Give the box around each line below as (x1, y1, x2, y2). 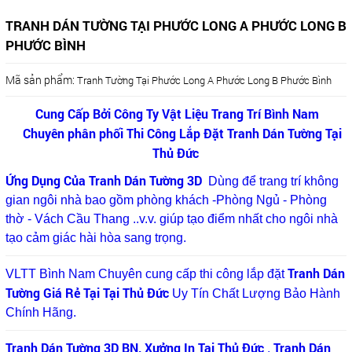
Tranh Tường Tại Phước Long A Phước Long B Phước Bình (76, 72, 332, 87)
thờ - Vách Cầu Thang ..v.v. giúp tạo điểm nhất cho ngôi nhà (5, 211, 338, 225)
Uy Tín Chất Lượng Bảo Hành (168, 286, 340, 300)
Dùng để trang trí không (207, 174, 339, 188)
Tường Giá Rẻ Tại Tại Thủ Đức (5, 284, 169, 301)
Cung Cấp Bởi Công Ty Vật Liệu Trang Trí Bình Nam (29, 104, 323, 122)
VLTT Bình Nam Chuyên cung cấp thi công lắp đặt (5, 266, 288, 280)
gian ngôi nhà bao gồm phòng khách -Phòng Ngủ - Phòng (5, 192, 327, 207)
